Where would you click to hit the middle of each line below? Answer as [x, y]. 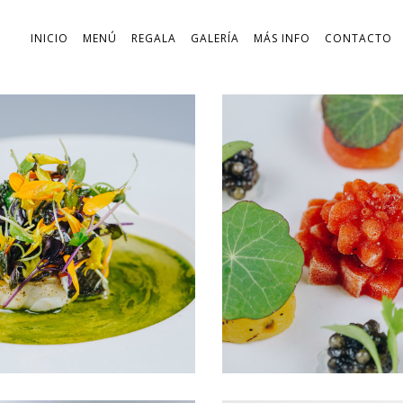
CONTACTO [358, 38]
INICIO [49, 38]
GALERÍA [215, 38]
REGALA [153, 38]
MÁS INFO [282, 38]
